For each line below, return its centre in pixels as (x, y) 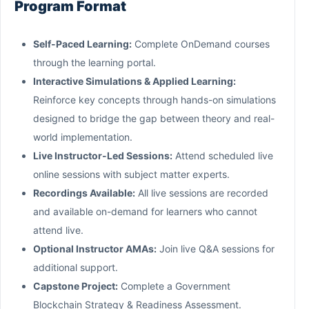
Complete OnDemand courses (201, 43)
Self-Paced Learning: (82, 43)
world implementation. (83, 137)
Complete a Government (174, 286)
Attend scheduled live (223, 155)
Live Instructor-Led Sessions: (103, 155)
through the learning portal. (94, 62)
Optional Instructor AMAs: (95, 248)
